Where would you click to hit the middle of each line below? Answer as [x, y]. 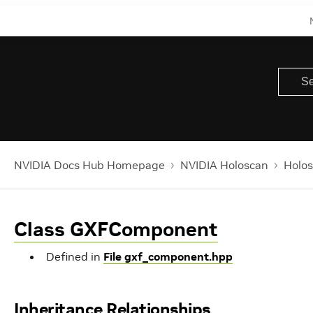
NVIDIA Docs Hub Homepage [89, 165]
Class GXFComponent [116, 230]
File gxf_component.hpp [168, 256]
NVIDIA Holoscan [224, 165]
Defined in [75, 256]
